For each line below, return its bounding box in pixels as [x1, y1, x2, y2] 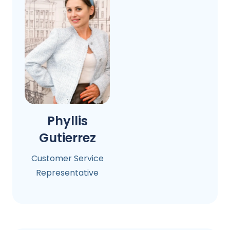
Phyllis [47, 112, 88, 130]
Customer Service [31, 152, 104, 164]
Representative [36, 166, 99, 179]
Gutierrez [39, 129, 96, 147]
